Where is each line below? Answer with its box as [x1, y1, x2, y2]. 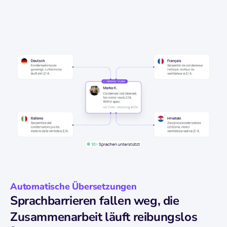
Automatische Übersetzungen [10, 180, 137, 193]
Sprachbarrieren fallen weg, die [10, 192, 179, 209]
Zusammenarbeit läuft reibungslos [10, 208, 198, 225]
